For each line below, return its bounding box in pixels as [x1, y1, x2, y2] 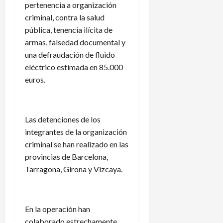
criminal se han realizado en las [25, 139, 128, 149]
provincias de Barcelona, [25, 151, 108, 161]
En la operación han [25, 204, 90, 214]
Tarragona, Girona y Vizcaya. [25, 164, 122, 174]
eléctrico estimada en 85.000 [25, 62, 123, 72]
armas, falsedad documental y [25, 37, 125, 47]
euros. [25, 74, 45, 84]
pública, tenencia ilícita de [25, 24, 112, 34]
